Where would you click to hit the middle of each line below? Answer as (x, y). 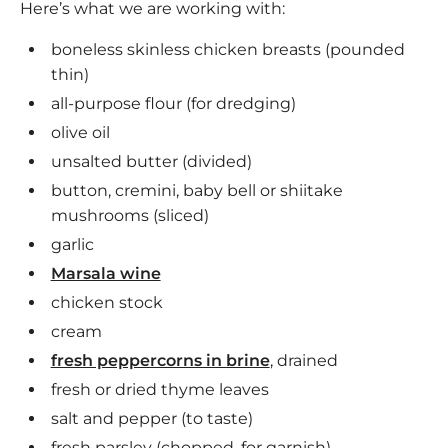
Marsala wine (105, 274)
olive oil (80, 133)
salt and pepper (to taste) (151, 419)
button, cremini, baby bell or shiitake (196, 191)
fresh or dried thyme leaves (159, 390)
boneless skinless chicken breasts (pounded (227, 50)
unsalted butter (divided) (151, 162)
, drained (303, 361)
